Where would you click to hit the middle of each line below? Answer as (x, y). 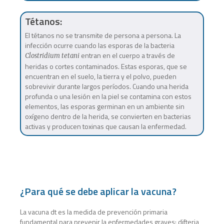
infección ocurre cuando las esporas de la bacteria (99, 45)
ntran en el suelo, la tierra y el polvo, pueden (110, 76)
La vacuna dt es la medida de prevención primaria (94, 211)
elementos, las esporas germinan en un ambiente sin (104, 106)
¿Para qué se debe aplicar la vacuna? (98, 191)
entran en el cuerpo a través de (127, 55)
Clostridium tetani (52, 55)
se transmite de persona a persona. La (123, 35)
